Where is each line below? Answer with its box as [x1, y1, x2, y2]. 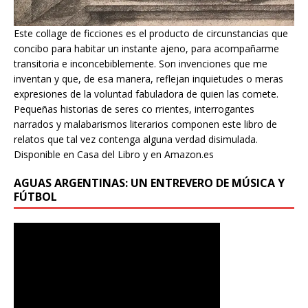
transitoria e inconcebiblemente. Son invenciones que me [14, 56, 267, 70]
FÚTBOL [14, 188, 57, 204]
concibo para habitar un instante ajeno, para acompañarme [14, 41, 279, 55]
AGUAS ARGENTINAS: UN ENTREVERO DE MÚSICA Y [14, 175, 285, 190]
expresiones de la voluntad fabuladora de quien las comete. [14, 87, 278, 100]
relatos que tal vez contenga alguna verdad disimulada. [14, 132, 258, 146]
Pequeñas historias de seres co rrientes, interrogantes [14, 102, 254, 115]
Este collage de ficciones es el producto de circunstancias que [14, 26, 288, 40]
